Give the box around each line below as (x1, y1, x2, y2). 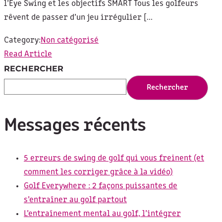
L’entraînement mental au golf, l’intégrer (24, 210, 181, 219)
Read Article (4, 50, 52, 59)
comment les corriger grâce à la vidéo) (24, 168, 173, 177)
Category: (4, 36, 41, 45)
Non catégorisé (41, 36, 99, 45)
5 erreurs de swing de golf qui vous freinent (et (24, 154, 204, 163)
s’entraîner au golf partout (24, 196, 127, 205)
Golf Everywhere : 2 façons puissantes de (24, 182, 177, 191)
